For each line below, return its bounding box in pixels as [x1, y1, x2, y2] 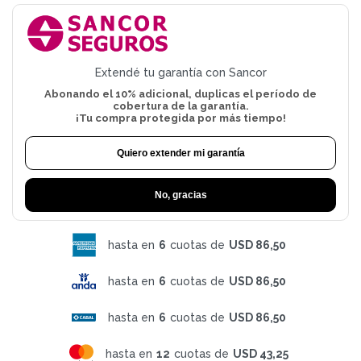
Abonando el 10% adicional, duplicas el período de [44, 87, 317, 100]
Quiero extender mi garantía [116, 147, 245, 159]
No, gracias [154, 189, 207, 201]
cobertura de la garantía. [112, 99, 249, 112]
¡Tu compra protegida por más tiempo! [75, 111, 286, 124]
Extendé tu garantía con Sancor [94, 65, 267, 79]
